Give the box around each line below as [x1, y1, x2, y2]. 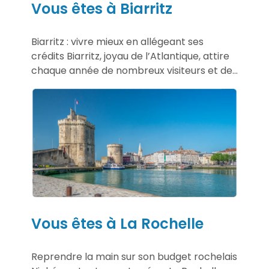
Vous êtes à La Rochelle [31, 213, 204, 234]
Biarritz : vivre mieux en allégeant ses [31, 35, 204, 49]
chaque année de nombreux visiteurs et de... [31, 64, 238, 78]
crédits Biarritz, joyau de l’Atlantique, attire [31, 49, 229, 64]
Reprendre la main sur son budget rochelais [31, 249, 237, 264]
